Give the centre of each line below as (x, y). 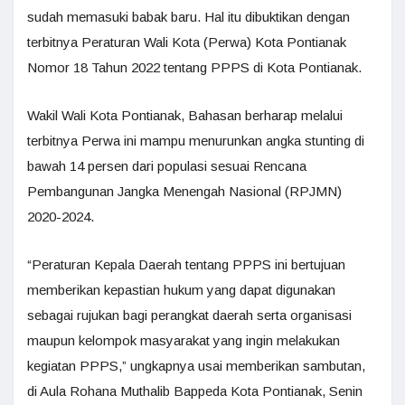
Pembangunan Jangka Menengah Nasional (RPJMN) (184, 191)
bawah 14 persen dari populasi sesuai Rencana (167, 165)
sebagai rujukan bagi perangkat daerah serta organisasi (189, 315)
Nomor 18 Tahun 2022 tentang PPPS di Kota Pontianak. (194, 67)
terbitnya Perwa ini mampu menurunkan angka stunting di (196, 140)
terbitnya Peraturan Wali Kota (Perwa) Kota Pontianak (187, 42)
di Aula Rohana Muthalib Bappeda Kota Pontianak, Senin (195, 391)
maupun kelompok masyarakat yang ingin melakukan (184, 340)
